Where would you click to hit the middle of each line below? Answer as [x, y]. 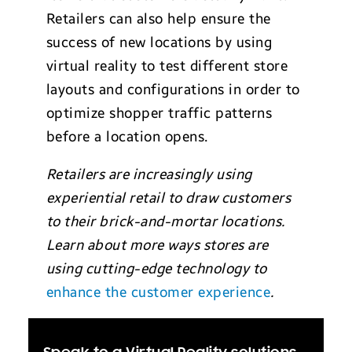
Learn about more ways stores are [157, 245]
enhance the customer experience [158, 292]
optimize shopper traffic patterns [159, 113]
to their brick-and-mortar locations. [165, 222]
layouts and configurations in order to [173, 90]
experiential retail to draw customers [169, 198]
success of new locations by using [159, 42]
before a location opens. [127, 137]
